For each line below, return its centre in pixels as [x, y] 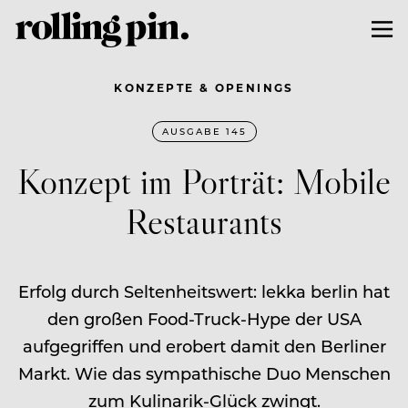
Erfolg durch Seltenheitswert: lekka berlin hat [204, 291]
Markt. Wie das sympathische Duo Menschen [204, 373]
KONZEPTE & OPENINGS [204, 87]
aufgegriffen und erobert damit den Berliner [204, 346]
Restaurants [204, 220]
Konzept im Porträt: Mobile [204, 180]
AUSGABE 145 [204, 131]
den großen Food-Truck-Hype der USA [204, 318]
